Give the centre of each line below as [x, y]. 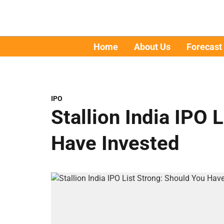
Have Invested [115, 143]
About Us [152, 46]
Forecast [204, 46]
